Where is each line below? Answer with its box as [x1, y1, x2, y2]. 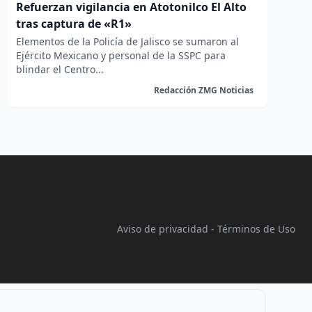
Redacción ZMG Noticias [153, 84, 253, 96]
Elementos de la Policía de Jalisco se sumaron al [15, 35, 239, 48]
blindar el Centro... [15, 63, 104, 76]
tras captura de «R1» [15, 16, 132, 31]
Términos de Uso [217, 222, 295, 236]
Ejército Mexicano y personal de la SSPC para [15, 49, 226, 62]
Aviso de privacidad [117, 222, 208, 236]
